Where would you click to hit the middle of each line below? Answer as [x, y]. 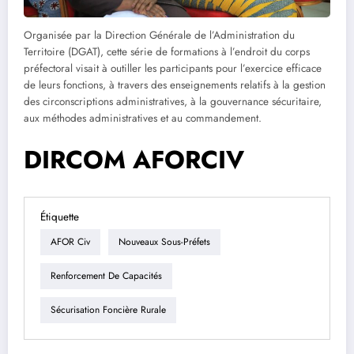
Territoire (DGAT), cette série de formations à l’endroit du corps [167, 51]
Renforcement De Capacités [106, 276]
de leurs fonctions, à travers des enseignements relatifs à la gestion [175, 85]
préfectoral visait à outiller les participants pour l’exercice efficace [173, 68]
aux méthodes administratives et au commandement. [143, 118]
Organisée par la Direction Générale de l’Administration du [159, 35]
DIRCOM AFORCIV [134, 160]
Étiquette [60, 217]
